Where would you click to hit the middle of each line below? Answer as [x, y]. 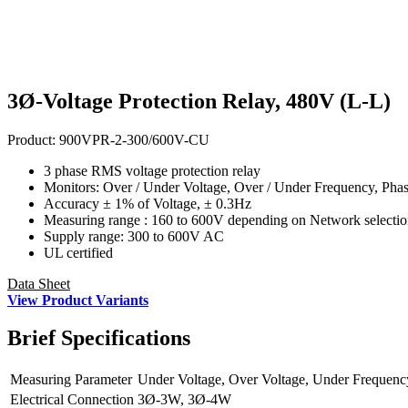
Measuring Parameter [71, 380]
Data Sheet [39, 283]
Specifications [123, 338]
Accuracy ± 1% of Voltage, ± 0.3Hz [148, 203]
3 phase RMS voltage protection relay [152, 170]
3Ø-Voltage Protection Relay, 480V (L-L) [199, 101]
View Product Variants [78, 300]
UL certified [78, 252]
